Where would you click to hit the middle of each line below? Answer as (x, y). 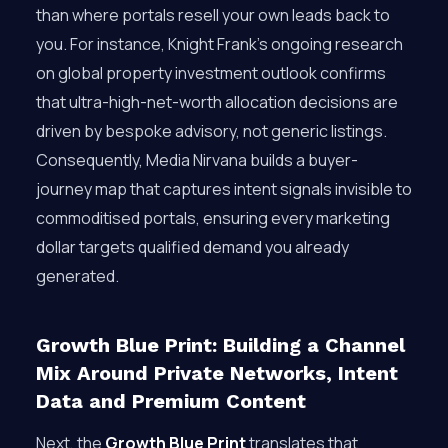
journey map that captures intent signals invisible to (224, 189)
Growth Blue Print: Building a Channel (220, 345)
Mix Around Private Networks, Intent (217, 373)
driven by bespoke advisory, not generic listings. (211, 131)
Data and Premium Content (171, 401)
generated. (77, 276)
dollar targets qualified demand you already (192, 247)
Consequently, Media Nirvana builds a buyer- (197, 160)
